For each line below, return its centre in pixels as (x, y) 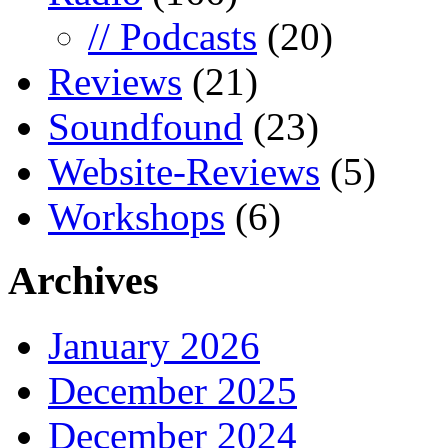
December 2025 (172, 391)
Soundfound (145, 126)
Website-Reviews (184, 171)
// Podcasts (172, 36)
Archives (83, 281)
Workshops (136, 216)
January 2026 (154, 346)
